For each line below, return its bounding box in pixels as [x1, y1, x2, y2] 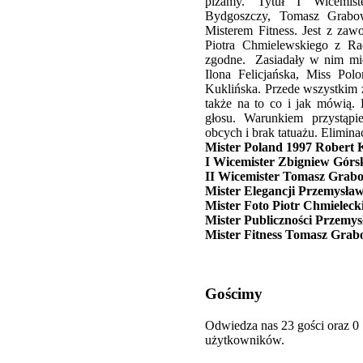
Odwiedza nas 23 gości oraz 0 [205, 318, 359, 332]
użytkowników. [205, 332, 284, 347]
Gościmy [205, 285, 263, 303]
